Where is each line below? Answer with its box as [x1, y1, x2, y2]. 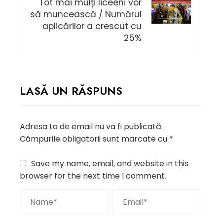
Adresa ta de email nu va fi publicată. [20, 121, 163, 132]
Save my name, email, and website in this [31, 158, 188, 169]
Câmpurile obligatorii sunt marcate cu [20, 133, 169, 145]
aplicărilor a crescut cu [42, 20, 142, 32]
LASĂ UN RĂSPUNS [20, 83, 122, 99]
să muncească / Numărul [30, 8, 142, 20]
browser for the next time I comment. [20, 170, 166, 182]
